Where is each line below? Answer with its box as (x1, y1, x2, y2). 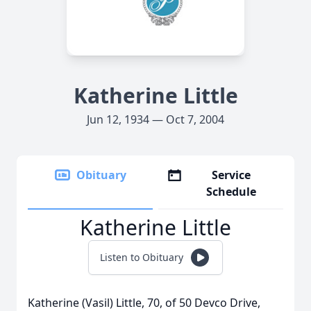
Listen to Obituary (100, 251, 183, 264)
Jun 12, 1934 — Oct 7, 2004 (87, 112, 224, 127)
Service (212, 167, 251, 183)
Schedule (206, 184, 257, 199)
